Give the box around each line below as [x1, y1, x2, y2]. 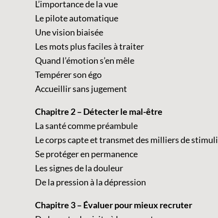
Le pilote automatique [35, 12, 118, 23]
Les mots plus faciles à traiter [35, 40, 144, 52]
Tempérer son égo [35, 69, 102, 80]
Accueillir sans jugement [35, 83, 127, 94]
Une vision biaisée [35, 26, 103, 37]
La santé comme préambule [35, 120, 138, 131]
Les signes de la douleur [35, 162, 123, 173]
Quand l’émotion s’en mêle [35, 54, 134, 66]
